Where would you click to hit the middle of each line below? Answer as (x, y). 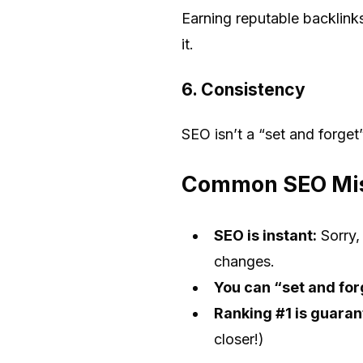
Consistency (253, 89)
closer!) (239, 339)
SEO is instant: (265, 235)
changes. (244, 261)
